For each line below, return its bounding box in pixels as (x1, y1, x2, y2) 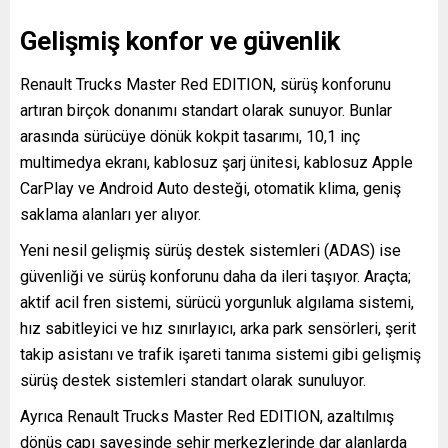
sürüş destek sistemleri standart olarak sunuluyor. (20, 370, 366, 390)
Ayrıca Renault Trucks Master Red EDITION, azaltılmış (20, 406, 394, 426)
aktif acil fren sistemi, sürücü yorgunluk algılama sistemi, (20, 292, 414, 312)
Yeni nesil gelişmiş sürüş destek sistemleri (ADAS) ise (20, 240, 401, 260)
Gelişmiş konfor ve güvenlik (20, 25, 340, 56)
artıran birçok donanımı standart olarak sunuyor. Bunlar (20, 100, 392, 120)
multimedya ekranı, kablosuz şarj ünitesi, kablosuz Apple (20, 152, 413, 172)
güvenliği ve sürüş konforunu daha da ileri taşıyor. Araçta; (20, 266, 411, 286)
